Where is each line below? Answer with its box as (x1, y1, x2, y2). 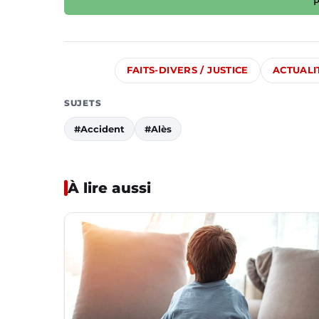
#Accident (74, 122, 125, 135)
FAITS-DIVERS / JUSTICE (126, 64, 249, 75)
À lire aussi (68, 179, 151, 197)
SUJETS (64, 97, 102, 108)
